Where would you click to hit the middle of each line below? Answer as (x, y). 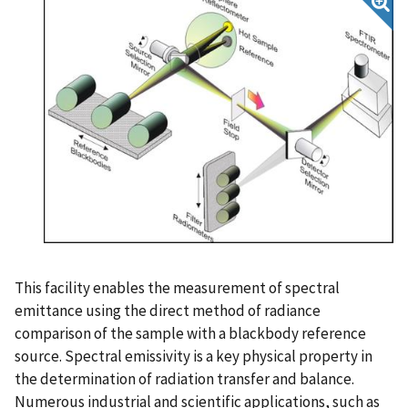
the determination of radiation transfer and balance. (184, 378)
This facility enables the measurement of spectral (177, 287)
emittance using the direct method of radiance (168, 310)
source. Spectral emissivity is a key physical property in (194, 356)
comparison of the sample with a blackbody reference (190, 333)
